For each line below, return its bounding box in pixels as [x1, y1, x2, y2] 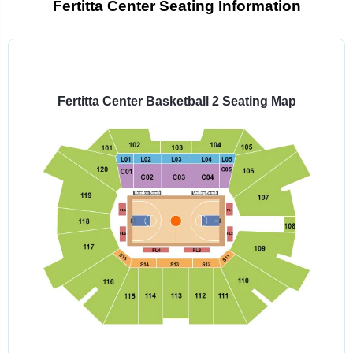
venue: [176, 83, 214, 96]
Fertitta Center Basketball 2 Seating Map [57, 95, 296, 108]
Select [176, 54, 211, 68]
